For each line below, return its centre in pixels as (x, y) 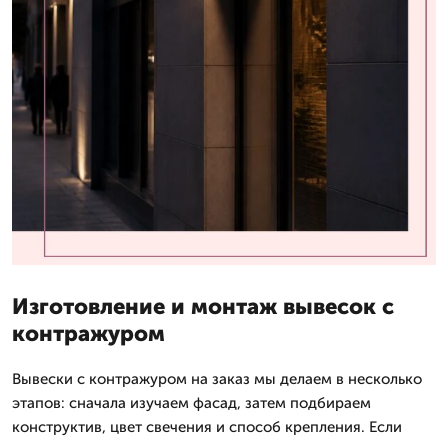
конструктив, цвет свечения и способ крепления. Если (207, 426)
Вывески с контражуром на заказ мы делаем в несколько (217, 378)
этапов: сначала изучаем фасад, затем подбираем (191, 402)
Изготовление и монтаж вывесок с (203, 306)
